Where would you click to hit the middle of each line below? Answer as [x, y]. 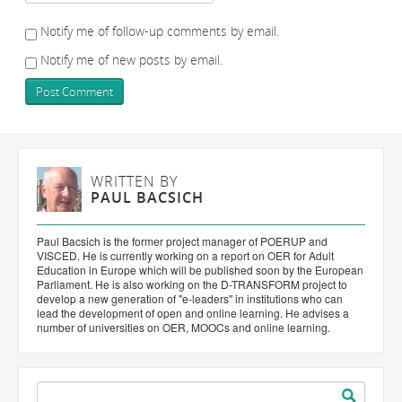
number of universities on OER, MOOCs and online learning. [184, 327]
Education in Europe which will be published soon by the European [200, 270]
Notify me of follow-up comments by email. [160, 31]
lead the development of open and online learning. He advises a [193, 313]
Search [55, 389]
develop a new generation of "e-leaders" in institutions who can [190, 298]
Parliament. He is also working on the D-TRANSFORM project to [192, 284]
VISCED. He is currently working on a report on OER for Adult [185, 255]
